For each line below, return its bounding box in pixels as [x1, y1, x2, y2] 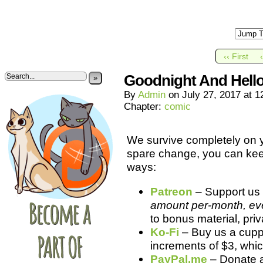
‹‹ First [223, 52, 248, 62]
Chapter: [124, 101, 164, 112]
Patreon [150, 185, 193, 198]
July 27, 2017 [182, 89, 241, 100]
